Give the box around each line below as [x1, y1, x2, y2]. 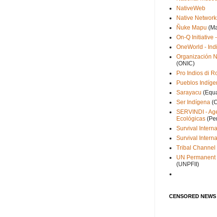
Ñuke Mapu [176, 24, 207, 31]
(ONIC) [176, 60, 195, 67]
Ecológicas [176, 115, 205, 122]
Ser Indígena [176, 99, 210, 106]
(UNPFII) [176, 161, 199, 168]
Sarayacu [176, 89, 201, 96]
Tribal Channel [176, 144, 216, 151]
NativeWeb [176, 5, 205, 12]
